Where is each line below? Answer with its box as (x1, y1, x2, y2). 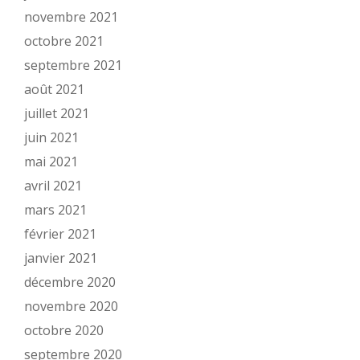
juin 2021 (24, 129, 79, 146)
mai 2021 (24, 153, 78, 170)
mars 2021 (24, 201, 87, 219)
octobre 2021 (24, 32, 104, 50)
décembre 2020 (24, 273, 116, 291)
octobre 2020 (24, 321, 104, 339)
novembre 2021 (24, 8, 118, 26)
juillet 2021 (24, 104, 89, 122)
